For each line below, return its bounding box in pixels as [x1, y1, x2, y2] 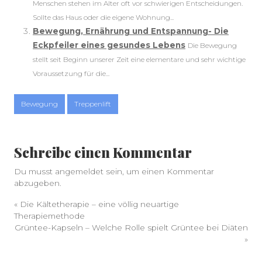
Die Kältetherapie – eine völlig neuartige [20, 199, 179, 209]
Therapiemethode [14, 211, 85, 220]
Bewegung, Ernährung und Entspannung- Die [33, 26, 229, 36]
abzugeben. [14, 178, 61, 188]
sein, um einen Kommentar [104, 167, 214, 176]
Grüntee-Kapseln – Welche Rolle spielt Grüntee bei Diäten [15, 223, 248, 232]
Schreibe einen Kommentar [14, 143, 192, 161]
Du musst [14, 167, 55, 176]
